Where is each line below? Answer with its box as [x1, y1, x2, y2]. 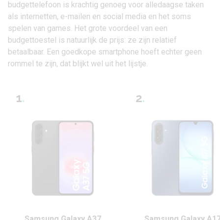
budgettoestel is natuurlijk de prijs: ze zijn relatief [8, 35, 177, 45]
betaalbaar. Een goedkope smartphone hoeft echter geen [8, 47, 202, 56]
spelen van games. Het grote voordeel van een [8, 24, 167, 33]
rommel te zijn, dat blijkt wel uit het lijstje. [8, 59, 148, 68]
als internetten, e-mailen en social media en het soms [8, 12, 191, 21]
